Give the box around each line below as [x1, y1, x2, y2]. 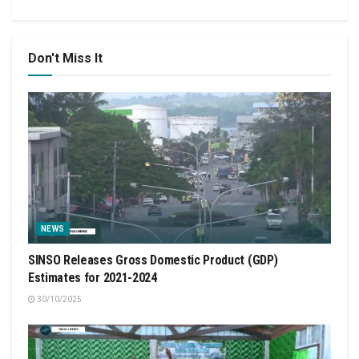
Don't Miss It [28, 50, 103, 66]
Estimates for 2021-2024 [28, 270, 157, 285]
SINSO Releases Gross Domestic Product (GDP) [28, 252, 278, 268]
